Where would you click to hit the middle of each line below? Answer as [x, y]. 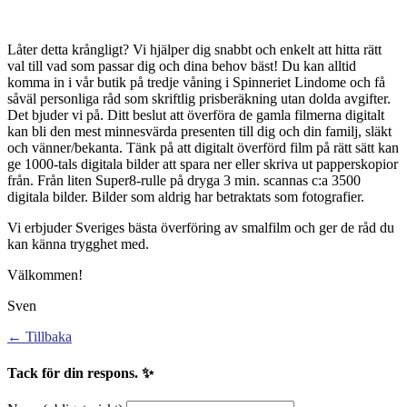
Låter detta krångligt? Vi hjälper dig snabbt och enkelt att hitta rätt [194, 50]
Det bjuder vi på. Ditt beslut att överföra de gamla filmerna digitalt [196, 115]
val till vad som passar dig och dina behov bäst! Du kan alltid [182, 66]
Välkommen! [45, 275]
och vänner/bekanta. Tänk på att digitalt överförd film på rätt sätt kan [203, 148]
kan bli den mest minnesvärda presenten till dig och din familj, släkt [199, 132]
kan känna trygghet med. [78, 244]
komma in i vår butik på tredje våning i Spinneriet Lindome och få [196, 83]
